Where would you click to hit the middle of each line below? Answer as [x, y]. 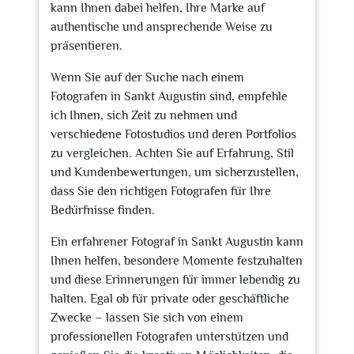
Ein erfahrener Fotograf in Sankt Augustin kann [177, 242]
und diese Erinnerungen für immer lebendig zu [175, 280]
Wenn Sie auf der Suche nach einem [147, 77]
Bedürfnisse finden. [103, 210]
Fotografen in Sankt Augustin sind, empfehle [169, 96]
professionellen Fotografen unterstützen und [169, 337]
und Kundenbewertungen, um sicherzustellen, [175, 172]
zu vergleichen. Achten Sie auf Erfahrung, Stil [172, 153]
